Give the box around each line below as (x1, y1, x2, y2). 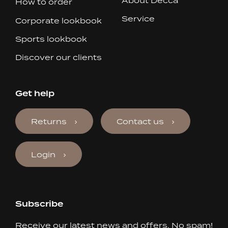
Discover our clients (15, 52, 102, 62)
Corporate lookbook (15, 15, 102, 25)
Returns (31, 117, 67, 127)
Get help (15, 88, 54, 100)
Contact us (117, 117, 164, 127)
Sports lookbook (15, 34, 87, 44)
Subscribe (15, 198, 63, 210)
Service (122, 13, 155, 23)
